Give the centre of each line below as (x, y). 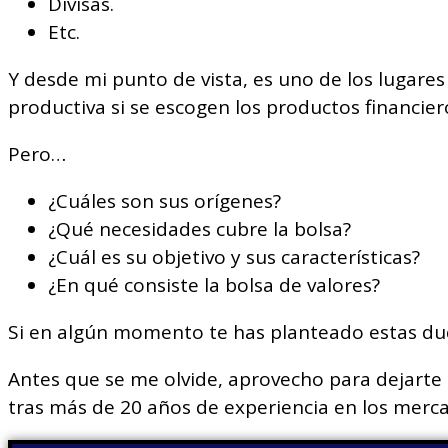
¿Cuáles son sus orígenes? (164, 201)
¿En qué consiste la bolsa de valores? (214, 285)
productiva (59, 107)
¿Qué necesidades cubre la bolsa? (199, 229)
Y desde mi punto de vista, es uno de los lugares (226, 79)
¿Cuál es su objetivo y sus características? (234, 257)
